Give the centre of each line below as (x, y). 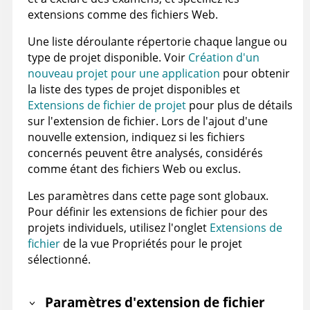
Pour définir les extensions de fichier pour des (148, 212)
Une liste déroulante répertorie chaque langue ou (157, 42)
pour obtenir (255, 74)
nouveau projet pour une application (124, 74)
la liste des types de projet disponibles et (134, 90)
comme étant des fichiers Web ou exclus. (134, 169)
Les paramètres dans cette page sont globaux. (148, 196)
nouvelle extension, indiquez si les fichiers (136, 137)
